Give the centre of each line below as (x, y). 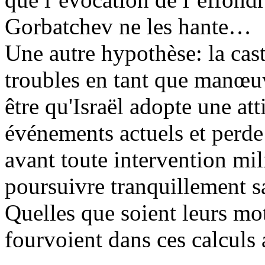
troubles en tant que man (119, 80)
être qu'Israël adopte (98, 106)
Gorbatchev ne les (88, 26)
